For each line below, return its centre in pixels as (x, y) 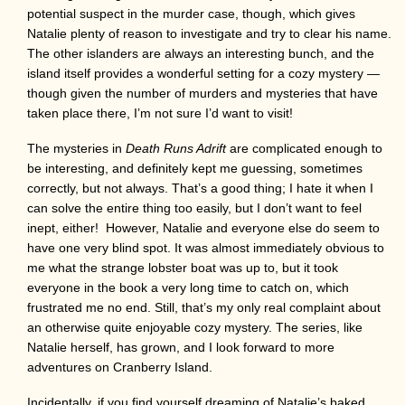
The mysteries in (76, 148)
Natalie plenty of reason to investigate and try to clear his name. (209, 33)
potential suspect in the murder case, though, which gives (191, 13)
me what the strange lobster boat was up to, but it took (183, 267)
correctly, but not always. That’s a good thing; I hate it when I (200, 188)
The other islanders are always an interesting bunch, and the (201, 53)
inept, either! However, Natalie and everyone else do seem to (203, 227)
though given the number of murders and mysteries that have (202, 93)
